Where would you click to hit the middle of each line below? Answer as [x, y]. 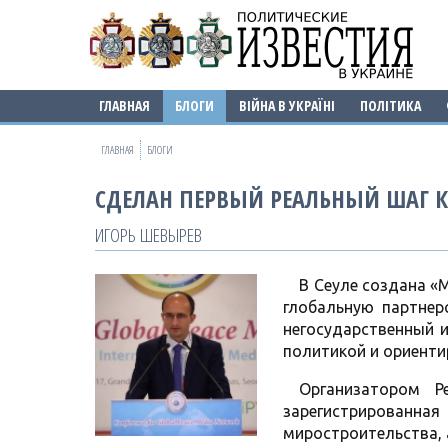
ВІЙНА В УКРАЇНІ [287, 105]
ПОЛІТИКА [390, 105]
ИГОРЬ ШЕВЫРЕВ [148, 234]
